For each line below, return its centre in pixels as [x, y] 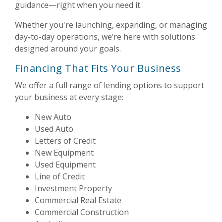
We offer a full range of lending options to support [110, 85]
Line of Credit [60, 176]
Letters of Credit [65, 140]
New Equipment [64, 152]
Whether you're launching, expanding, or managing [111, 25]
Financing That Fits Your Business [98, 68]
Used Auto [54, 129]
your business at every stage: [69, 97]
